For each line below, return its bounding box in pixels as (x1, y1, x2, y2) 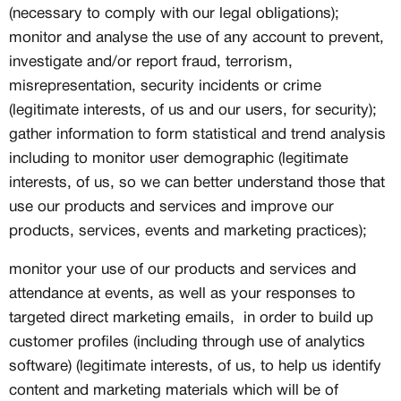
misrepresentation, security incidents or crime (9, 80, 321, 93)
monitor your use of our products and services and (9, 263, 356, 277)
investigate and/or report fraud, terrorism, (9, 55, 293, 69)
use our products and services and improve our (9, 200, 334, 214)
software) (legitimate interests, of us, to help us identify (9, 360, 381, 373)
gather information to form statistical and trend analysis (9, 128, 386, 141)
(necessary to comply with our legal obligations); (9, 7, 339, 21)
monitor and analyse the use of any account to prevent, (9, 31, 384, 45)
